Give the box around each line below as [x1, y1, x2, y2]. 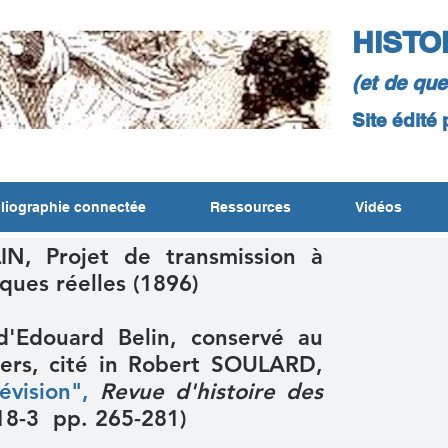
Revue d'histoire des [100, 378, 324, 405]
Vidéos [355, 199, 402, 215]
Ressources [210, 199, 291, 215]
